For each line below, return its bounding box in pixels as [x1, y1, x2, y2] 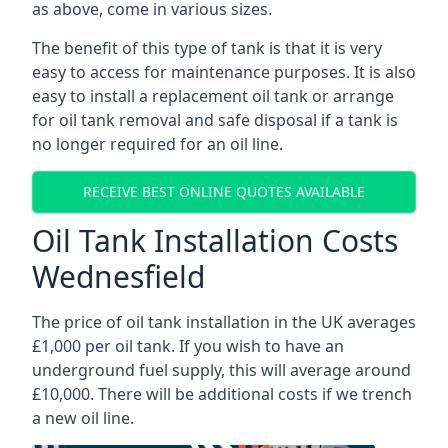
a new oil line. [32, 406, 134, 429]
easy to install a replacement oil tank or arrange [32, 84, 394, 107]
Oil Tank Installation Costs [32, 219, 398, 261]
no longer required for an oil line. [32, 132, 283, 155]
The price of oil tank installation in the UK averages [32, 310, 416, 333]
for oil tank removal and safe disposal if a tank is [32, 108, 398, 131]
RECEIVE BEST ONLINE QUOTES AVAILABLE [83, 182, 365, 202]
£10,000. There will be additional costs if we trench [32, 382, 412, 405]
